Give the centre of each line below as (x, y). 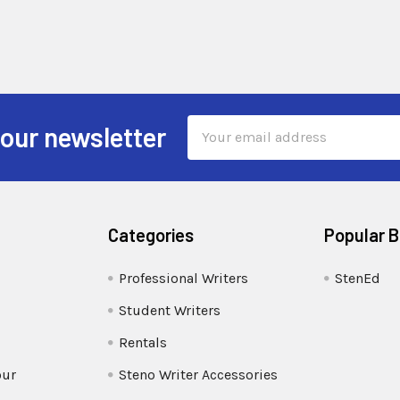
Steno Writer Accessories (199, 374)
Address (213, 146)
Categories (151, 234)
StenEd (357, 278)
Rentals (143, 342)
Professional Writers (184, 278)
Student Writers (170, 310)
